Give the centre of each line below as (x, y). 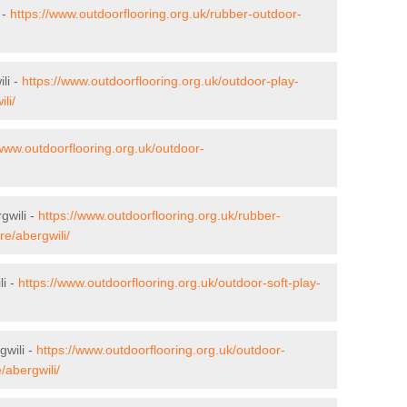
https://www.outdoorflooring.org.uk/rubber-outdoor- (156, 13)
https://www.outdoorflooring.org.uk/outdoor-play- (160, 80)
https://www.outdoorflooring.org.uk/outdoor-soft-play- (169, 282)
